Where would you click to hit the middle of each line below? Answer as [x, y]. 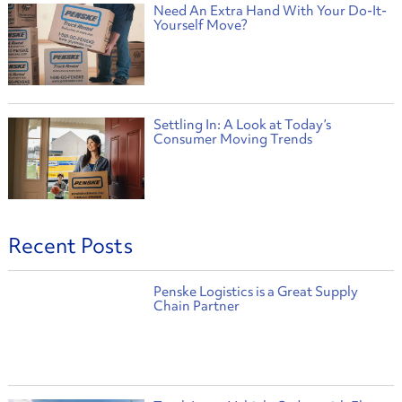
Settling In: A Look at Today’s [242, 125]
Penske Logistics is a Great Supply [255, 292]
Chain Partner [196, 306]
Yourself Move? [200, 25]
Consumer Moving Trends [232, 140]
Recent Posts [70, 246]
